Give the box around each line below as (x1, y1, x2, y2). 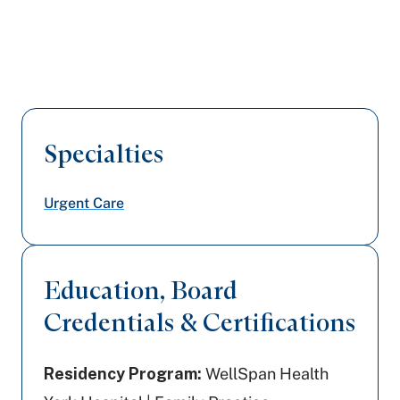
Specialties (44, 138, 163, 169)
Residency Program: (44, 364, 202, 383)
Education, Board (44, 275, 237, 305)
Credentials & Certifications (44, 307, 355, 337)
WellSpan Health (202, 364, 329, 383)
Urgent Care (44, 195, 124, 212)
